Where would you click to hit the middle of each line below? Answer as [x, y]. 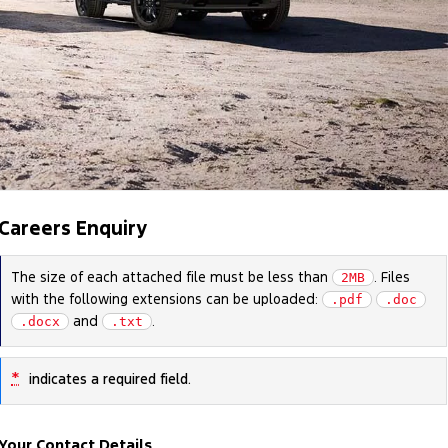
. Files [392, 276]
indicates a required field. [108, 378]
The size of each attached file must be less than [172, 276]
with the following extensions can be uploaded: [165, 298]
